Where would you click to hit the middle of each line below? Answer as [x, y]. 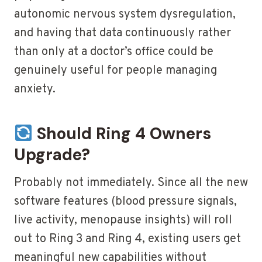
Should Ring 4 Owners [122, 134]
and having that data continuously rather [123, 34]
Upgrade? [52, 155]
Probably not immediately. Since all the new [131, 183]
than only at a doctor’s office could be [114, 52]
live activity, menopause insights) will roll [123, 221]
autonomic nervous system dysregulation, [125, 15]
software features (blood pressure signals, [125, 202]
